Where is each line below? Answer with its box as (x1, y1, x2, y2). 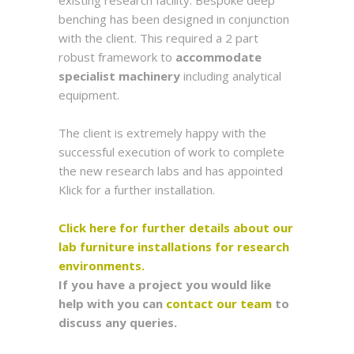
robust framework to (58, 49, 175, 65)
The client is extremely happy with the (58, 125, 266, 141)
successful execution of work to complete (58, 144, 284, 160)
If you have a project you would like (58, 277, 271, 292)
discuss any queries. (58, 314, 177, 330)
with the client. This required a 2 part (58, 30, 258, 46)
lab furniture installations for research (58, 239, 289, 254)
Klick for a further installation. (58, 182, 215, 198)
